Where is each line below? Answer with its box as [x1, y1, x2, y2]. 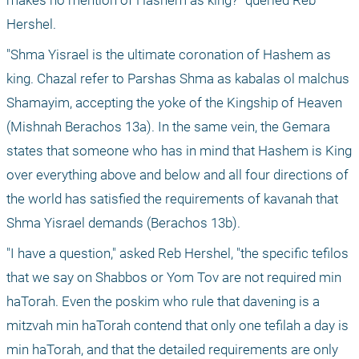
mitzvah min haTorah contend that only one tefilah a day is [6, 317, 349, 334]
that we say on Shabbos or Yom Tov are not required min [6, 269, 341, 286]
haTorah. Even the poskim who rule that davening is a [6, 293, 320, 310]
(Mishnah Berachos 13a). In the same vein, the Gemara [6, 119, 330, 135]
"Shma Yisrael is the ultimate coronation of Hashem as [6, 46, 331, 63]
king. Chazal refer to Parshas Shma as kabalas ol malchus [6, 71, 349, 87]
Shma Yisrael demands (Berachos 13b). [6, 215, 240, 232]
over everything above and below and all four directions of [6, 167, 349, 184]
